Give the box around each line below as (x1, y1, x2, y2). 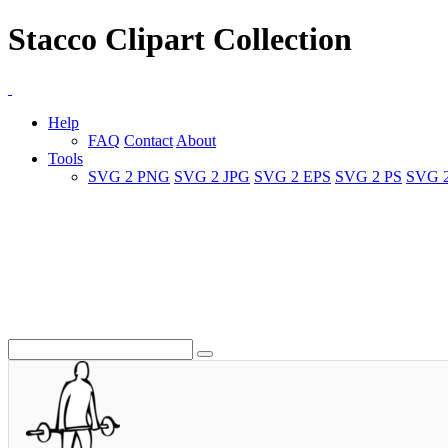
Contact (124, 131, 173, 149)
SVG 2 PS (335, 167, 402, 185)
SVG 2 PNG (88, 167, 170, 185)
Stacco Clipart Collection (8, 21, 352, 58)
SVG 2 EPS (254, 167, 331, 185)
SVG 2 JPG (174, 167, 250, 185)
